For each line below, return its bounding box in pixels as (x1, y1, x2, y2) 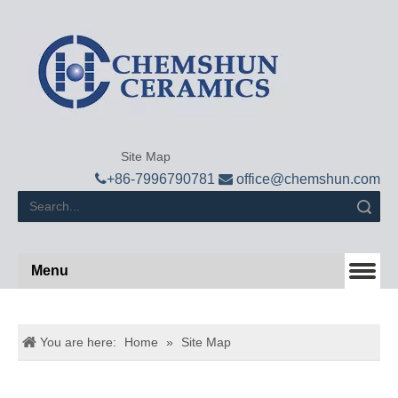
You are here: (40, 335, 116, 349)
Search (261, 199, 298, 213)
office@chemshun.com (236, 171, 380, 187)
